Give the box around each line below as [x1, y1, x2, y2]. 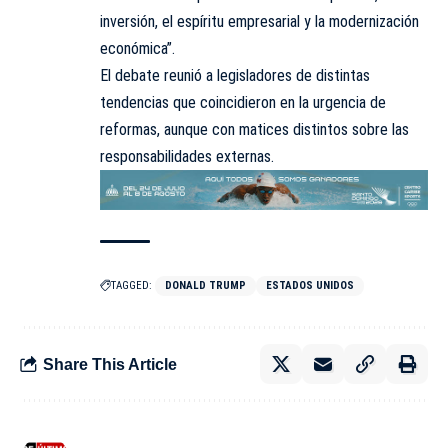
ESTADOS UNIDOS [266, 279, 354, 293]
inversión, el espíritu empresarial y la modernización [100, 11, 419, 31]
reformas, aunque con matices [100, 119, 289, 139]
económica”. [100, 38, 175, 58]
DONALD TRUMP [165, 279, 246, 293]
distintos [289, 119, 348, 139]
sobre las [348, 119, 409, 139]
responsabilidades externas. [100, 146, 274, 166]
